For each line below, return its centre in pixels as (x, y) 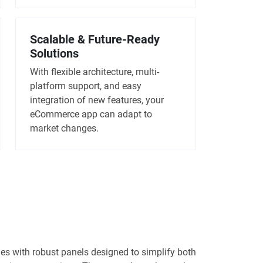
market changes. (64, 129)
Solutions (54, 54)
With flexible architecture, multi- (94, 72)
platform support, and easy (85, 86)
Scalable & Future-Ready (95, 40)
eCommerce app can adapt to (91, 114)
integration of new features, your (97, 100)
